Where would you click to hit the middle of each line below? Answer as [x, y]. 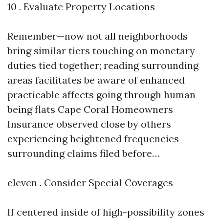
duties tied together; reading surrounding [103, 65]
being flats [33, 109]
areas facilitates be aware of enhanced [96, 80]
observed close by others [112, 124]
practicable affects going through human [101, 95]
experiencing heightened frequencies [93, 139]
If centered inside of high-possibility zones [106, 212]
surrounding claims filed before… [84, 153]
